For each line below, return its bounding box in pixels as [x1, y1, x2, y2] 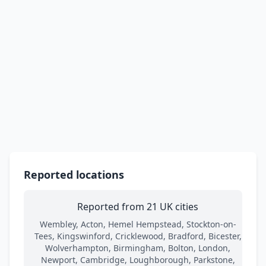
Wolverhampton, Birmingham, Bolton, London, [45, 242, 230, 254]
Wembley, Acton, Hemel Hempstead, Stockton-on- [39, 218, 236, 230]
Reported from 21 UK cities [77, 199, 198, 213]
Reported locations [24, 167, 124, 182]
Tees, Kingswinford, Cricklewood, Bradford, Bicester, [34, 230, 242, 242]
